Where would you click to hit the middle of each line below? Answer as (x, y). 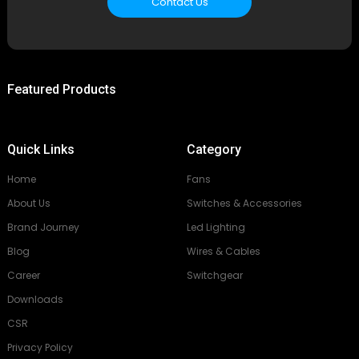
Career (24, 275)
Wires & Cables (224, 251)
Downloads (35, 299)
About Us (29, 203)
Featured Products (62, 89)
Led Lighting (216, 227)
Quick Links (41, 149)
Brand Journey (43, 227)
